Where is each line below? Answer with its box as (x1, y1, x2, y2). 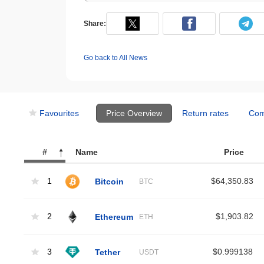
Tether (95, 247, 120, 257)
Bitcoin (95, 176, 124, 186)
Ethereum (95, 212, 133, 222)
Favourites (39, 108, 79, 118)
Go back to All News (84, 54, 147, 62)
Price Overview (106, 108, 162, 118)
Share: (84, 19, 106, 28)
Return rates (182, 108, 229, 118)
